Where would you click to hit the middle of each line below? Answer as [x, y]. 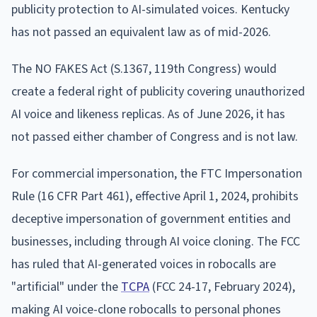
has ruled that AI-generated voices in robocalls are [144, 264]
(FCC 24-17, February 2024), [222, 287]
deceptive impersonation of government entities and [151, 219]
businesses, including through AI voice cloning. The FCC [156, 241]
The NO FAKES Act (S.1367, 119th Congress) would [144, 69]
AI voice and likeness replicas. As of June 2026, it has [148, 114]
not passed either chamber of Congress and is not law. [155, 137]
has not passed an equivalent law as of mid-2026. [141, 32]
